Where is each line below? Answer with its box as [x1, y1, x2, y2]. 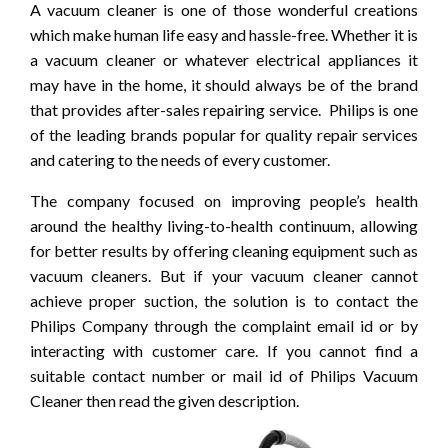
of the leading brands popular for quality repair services [30, 124, 418, 144]
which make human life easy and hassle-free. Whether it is [30, 24, 418, 44]
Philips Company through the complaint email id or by [30, 315, 418, 335]
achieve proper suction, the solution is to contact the [30, 290, 418, 310]
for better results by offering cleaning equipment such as [30, 240, 418, 260]
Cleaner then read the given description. [30, 390, 299, 410]
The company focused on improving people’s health [30, 190, 418, 210]
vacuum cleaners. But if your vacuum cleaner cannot [30, 265, 418, 285]
